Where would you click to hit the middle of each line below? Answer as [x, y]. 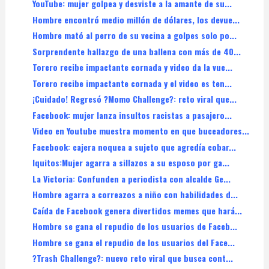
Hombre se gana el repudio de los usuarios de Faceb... [134, 226]
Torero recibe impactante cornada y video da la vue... [132, 67]
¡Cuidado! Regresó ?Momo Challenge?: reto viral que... [134, 99]
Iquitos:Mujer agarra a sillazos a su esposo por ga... [131, 163]
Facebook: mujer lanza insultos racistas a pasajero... [132, 115]
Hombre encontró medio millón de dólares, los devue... [136, 19]
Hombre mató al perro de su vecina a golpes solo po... [134, 35]
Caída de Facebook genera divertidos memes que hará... [137, 210]
